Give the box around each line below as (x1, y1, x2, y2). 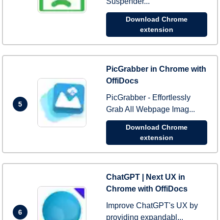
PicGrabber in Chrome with (106, 65, 206, 73)
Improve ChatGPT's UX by (106, 201, 198, 210)
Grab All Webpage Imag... (106, 105, 195, 113)
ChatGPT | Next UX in (106, 173, 185, 181)
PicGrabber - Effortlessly (106, 93, 191, 102)
